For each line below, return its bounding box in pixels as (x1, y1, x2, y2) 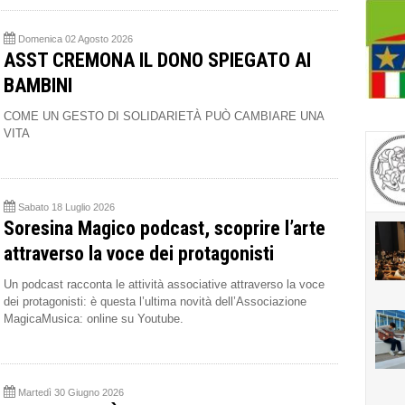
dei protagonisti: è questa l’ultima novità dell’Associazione (4, 295, 306, 309)
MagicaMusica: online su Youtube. (4, 312, 184, 326)
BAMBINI (4, 74, 72, 98)
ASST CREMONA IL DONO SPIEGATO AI (4, 49, 311, 72)
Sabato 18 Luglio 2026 (18, 202, 115, 213)
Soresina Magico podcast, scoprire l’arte (4, 217, 325, 240)
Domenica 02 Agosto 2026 (18, 33, 133, 45)
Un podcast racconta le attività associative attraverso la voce (4, 278, 325, 292)
